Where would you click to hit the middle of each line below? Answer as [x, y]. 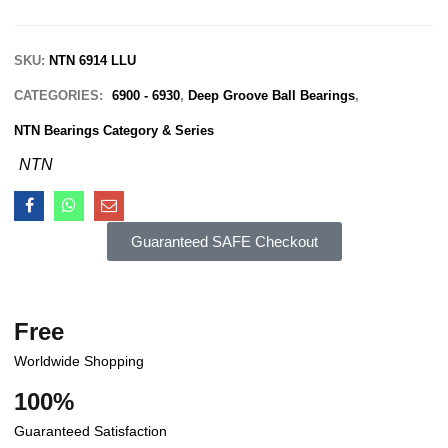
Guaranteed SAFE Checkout [224, 241]
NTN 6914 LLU [93, 60]
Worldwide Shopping [79, 360]
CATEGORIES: [61, 95]
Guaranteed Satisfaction [91, 431]
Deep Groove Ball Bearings [272, 95]
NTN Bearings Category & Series [114, 130]
